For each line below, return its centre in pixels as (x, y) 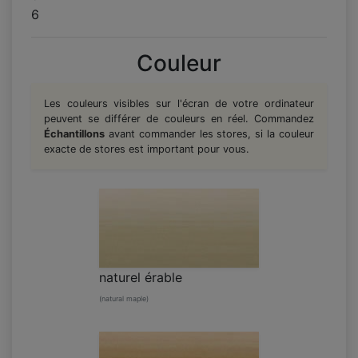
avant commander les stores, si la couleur (209, 134)
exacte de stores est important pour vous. (147, 149)
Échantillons (74, 134)
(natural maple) (124, 299)
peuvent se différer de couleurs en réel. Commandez (179, 119)
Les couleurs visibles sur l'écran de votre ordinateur (179, 104)
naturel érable (141, 278)
